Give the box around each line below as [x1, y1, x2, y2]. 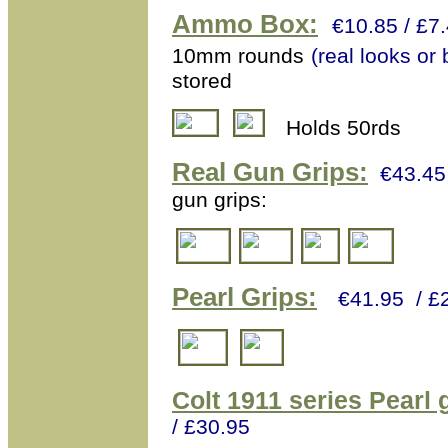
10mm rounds [172, 44, 304, 67]
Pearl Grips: [172, 282, 317, 312]
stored [172, 69, 238, 92]
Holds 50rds [286, 116, 401, 139]
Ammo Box [172, 9, 309, 39]
